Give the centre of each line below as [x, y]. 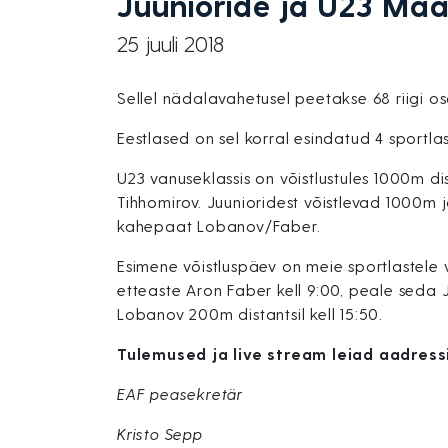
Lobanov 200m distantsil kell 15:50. [250, 313]
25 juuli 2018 [170, 43]
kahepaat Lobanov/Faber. [219, 225]
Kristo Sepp [160, 433]
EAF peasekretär [180, 393]
